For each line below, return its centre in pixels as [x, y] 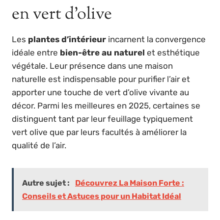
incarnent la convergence [156, 40]
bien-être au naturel [102, 53]
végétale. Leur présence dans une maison [92, 66]
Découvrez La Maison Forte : [130, 183]
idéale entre [36, 53]
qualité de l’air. [39, 146]
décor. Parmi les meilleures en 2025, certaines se [106, 106]
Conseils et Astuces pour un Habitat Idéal [102, 196]
